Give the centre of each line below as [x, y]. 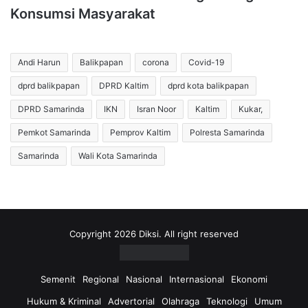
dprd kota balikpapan [208, 85]
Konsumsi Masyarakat [83, 13]
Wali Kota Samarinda [118, 155]
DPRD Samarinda [51, 109]
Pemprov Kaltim [140, 132]
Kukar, [251, 109]
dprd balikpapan [49, 85]
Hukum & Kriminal [64, 301]
